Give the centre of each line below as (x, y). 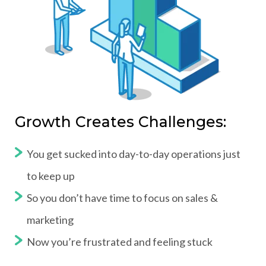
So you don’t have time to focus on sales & (122, 197)
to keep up (51, 175)
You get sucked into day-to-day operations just (134, 153)
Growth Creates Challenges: (121, 121)
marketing (50, 219)
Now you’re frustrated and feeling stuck (120, 241)
